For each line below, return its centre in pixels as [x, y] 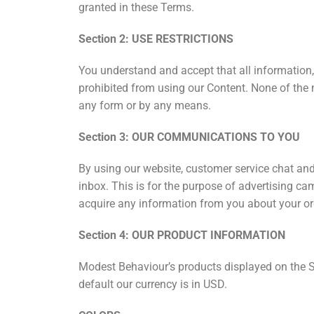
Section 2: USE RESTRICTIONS [156, 39]
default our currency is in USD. [153, 284]
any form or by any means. [145, 105]
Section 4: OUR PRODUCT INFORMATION [182, 235]
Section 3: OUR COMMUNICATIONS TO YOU [189, 137]
